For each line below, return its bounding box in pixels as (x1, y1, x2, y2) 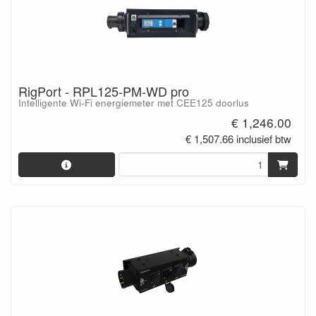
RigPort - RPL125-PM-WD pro (18, 82, 189, 101)
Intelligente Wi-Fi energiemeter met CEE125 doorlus (18, 96, 249, 110)
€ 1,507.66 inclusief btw (186, 130, 292, 146)
